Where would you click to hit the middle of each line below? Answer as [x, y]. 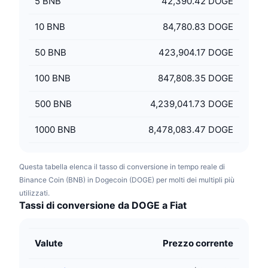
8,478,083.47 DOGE [191, 130]
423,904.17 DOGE [196, 52]
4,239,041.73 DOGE [192, 104]
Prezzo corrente [198, 243]
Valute [49, 243]
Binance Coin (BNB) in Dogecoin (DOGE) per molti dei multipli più [127, 180]
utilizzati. [34, 193]
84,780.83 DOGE [198, 27]
